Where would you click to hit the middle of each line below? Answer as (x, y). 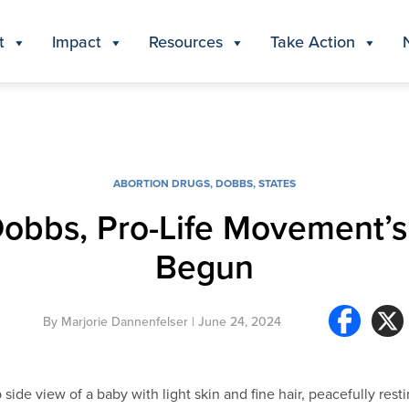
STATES (277, 183)
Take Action (313, 41)
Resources (186, 41)
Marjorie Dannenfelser (124, 321)
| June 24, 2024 (234, 321)
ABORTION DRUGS (162, 183)
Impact (77, 41)
